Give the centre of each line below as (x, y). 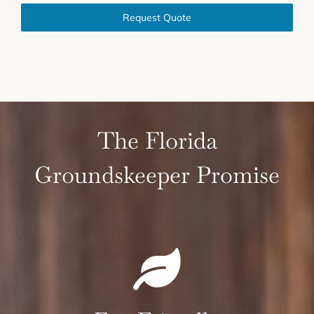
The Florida (157, 141)
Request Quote (157, 18)
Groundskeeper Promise (157, 175)
